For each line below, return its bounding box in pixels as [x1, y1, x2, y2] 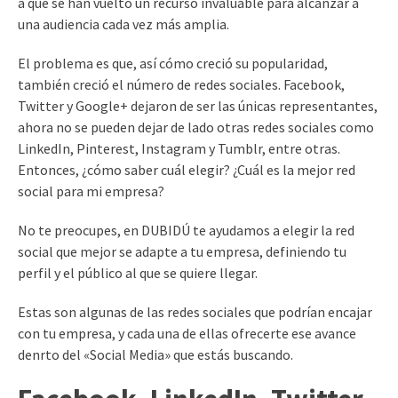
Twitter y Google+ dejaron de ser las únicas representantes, [18, 97, 378, 115]
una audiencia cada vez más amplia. [18, 15, 229, 33]
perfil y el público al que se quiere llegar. [18, 264, 258, 282]
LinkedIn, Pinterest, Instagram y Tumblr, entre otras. [18, 139, 340, 157]
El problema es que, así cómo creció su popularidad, [18, 54, 328, 72]
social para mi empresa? [18, 182, 164, 200]
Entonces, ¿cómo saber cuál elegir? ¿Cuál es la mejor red [18, 161, 355, 179]
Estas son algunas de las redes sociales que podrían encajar [18, 303, 372, 321]
